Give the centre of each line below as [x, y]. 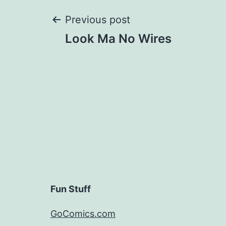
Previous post [98, 20]
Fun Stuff [71, 189]
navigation [109, 58]
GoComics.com [83, 214]
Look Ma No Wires [118, 39]
